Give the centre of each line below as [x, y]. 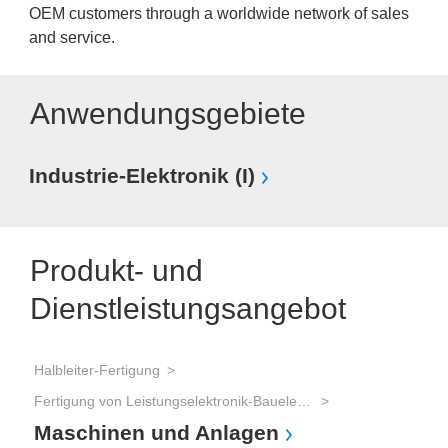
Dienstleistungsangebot [188, 308]
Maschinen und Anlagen [156, 433]
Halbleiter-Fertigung [97, 370]
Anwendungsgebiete [168, 113]
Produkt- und [116, 270]
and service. [72, 37]
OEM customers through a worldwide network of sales [219, 13]
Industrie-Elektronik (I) [142, 176]
